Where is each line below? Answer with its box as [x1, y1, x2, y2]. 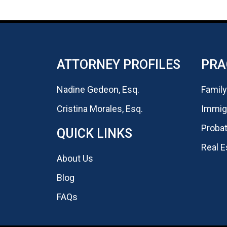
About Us [57, 153, 93, 164]
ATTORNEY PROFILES [57, 57, 180, 72]
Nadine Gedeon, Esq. [57, 84, 139, 95]
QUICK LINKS [57, 126, 132, 141]
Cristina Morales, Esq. [57, 103, 143, 115]
